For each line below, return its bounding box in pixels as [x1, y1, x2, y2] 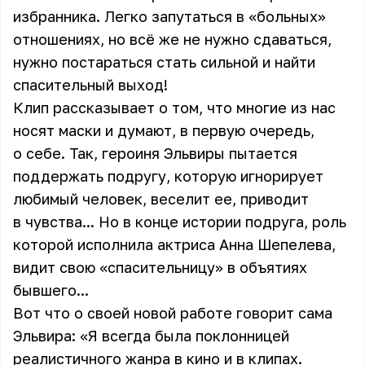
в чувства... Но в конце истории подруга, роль [13, 213, 346, 231]
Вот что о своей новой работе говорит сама [13, 304, 332, 322]
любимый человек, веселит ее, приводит [13, 190, 309, 208]
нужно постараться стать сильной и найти [13, 53, 315, 71]
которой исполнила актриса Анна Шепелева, [13, 235, 336, 253]
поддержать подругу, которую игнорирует [13, 167, 323, 185]
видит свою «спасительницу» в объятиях [13, 258, 307, 276]
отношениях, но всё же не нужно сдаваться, [13, 30, 332, 48]
